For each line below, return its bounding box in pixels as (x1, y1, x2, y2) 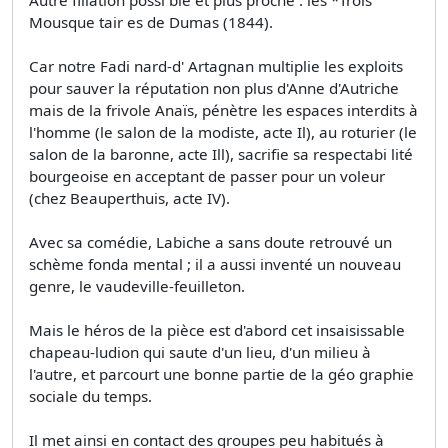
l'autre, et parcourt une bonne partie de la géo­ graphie (29, 364, 414, 385)
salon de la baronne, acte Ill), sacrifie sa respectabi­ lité (29, 144, 413, 165)
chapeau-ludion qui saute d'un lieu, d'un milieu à (29, 342, 371, 363)
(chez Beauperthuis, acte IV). (29, 188, 230, 209)
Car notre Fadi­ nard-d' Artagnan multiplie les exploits (29, 56, 403, 77)
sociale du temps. (29, 386, 152, 407)
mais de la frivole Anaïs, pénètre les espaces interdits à (29, 100, 418, 121)
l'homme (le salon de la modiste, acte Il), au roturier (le (29, 122, 417, 143)
